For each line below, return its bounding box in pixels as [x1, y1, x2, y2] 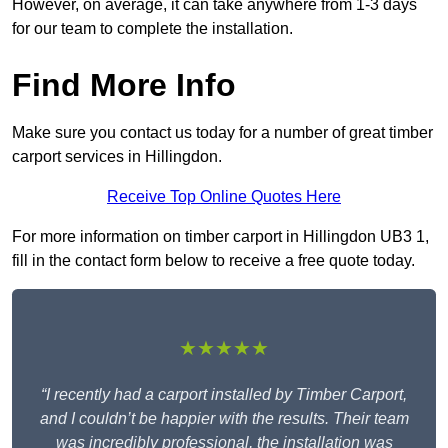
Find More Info [12, 67, 236, 104]
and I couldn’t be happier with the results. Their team [39, 410, 409, 428]
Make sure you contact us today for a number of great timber [12, 124, 433, 142]
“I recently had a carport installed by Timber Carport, [41, 386, 407, 404]
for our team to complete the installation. [12, 20, 293, 38]
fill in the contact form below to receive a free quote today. [12, 252, 415, 270]
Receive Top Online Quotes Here [107, 188, 341, 206]
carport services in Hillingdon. [12, 148, 222, 166]
